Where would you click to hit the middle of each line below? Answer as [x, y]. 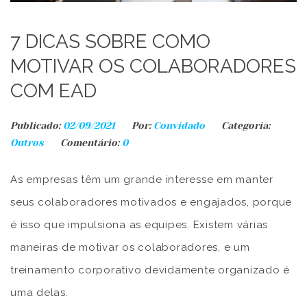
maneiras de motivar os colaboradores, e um [130, 247]
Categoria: [246, 125]
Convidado [179, 125]
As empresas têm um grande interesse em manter [142, 179]
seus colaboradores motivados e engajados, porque [151, 202]
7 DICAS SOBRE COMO [110, 41]
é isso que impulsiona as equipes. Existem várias [139, 224]
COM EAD [53, 90]
